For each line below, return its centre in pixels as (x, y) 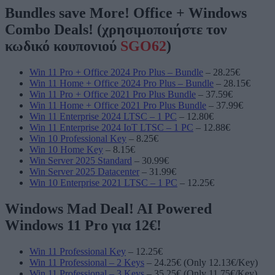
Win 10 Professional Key (78, 138)
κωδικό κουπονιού (63, 46)
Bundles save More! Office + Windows (126, 13)
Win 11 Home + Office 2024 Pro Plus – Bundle (122, 83)
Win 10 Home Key (66, 149)
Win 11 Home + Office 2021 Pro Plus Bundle (118, 105)
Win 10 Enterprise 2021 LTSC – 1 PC (103, 182)
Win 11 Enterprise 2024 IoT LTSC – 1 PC (111, 127)
